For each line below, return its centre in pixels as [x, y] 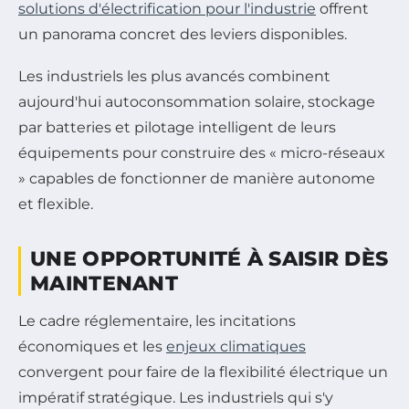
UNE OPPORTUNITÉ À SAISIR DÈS [210, 258]
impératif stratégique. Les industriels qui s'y [176, 397]
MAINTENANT [105, 283]
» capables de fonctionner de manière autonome [197, 178]
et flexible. [56, 204]
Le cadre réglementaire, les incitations [157, 320]
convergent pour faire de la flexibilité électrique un [203, 372]
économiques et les [92, 346]
